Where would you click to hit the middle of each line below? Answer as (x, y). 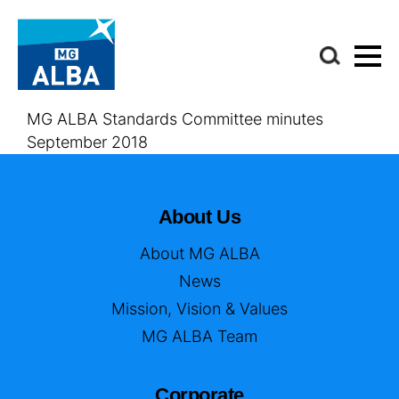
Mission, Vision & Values (199, 309)
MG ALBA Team (199, 337)
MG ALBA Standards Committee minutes (175, 119)
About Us (199, 217)
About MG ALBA (199, 254)
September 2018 (87, 142)
